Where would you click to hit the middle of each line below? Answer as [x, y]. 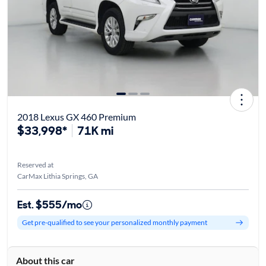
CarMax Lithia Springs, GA [57, 176]
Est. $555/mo [49, 205]
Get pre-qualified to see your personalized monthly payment [114, 223]
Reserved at [35, 164]
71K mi [95, 130]
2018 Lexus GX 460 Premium [76, 116]
